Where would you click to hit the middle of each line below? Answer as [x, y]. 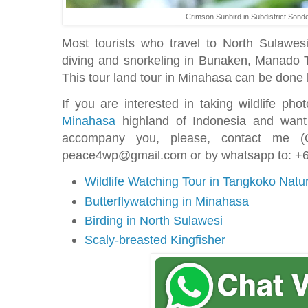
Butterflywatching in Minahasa [167, 201]
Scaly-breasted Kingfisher [155, 240]
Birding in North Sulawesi [154, 220]
